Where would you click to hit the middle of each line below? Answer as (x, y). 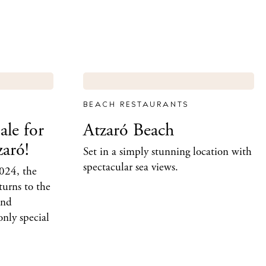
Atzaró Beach (128, 131)
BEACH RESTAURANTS (136, 105)
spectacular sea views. (130, 168)
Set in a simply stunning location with (167, 152)
